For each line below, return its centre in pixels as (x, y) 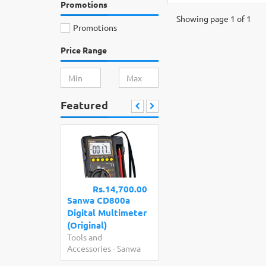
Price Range (84, 50)
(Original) (87, 225)
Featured (84, 104)
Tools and (85, 237)
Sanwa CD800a (99, 200)
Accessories (89, 248)
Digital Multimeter (107, 212)
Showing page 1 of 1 (214, 19)
